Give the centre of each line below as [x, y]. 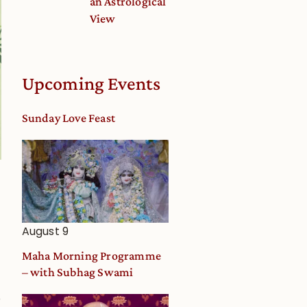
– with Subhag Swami [77, 272]
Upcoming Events [91, 83]
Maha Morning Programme [91, 255]
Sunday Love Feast [69, 118]
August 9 [45, 231]
